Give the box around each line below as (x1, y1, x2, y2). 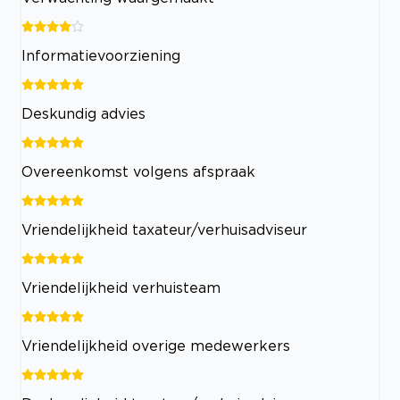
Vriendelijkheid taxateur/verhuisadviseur (21, 221, 307, 237)
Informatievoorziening (21, 46, 180, 63)
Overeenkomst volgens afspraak (21, 162, 255, 179)
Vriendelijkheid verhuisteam (21, 279, 221, 296)
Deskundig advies (21, 104, 146, 121)
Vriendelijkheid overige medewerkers (21, 337, 290, 354)
